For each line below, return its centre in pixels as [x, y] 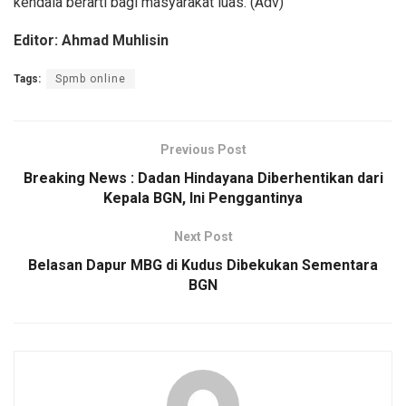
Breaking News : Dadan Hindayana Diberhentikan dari [203, 178]
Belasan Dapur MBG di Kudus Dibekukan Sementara [203, 265]
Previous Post [203, 149]
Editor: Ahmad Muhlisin [91, 40]
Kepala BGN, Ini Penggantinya [203, 198]
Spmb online [91, 78]
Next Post [203, 236]
